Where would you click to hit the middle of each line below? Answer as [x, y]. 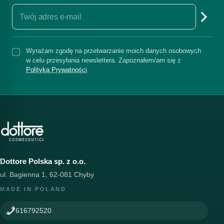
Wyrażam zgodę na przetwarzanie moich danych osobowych [113, 51]
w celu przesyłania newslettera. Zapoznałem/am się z [103, 60]
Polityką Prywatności [56, 70]
